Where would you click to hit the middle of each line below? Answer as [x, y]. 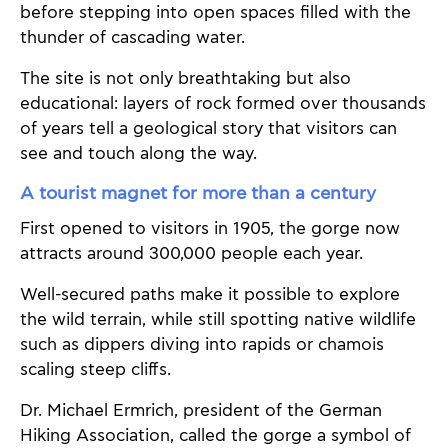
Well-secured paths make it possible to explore [210, 295]
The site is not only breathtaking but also [185, 78]
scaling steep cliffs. [95, 370]
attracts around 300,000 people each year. [191, 254]
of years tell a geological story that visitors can [208, 128]
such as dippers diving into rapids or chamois [202, 345]
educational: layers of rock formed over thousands [223, 103]
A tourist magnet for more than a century [198, 193]
